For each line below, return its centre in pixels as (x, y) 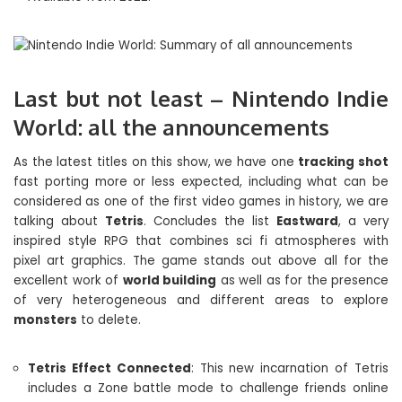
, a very (363, 221)
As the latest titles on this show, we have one (156, 162)
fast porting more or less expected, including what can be (201, 182)
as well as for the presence (302, 280)
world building (169, 280)
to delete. (109, 320)
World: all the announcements (171, 127)
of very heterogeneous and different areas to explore (201, 300)
